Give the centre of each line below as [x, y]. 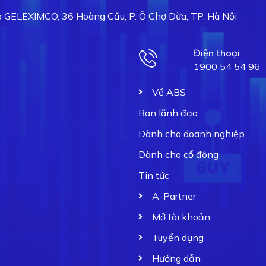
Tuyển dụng [178, 237]
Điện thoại [217, 53]
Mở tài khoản [181, 216]
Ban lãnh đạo [168, 113]
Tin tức [154, 175]
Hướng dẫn [176, 258]
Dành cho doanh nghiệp [192, 133]
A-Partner [174, 196]
